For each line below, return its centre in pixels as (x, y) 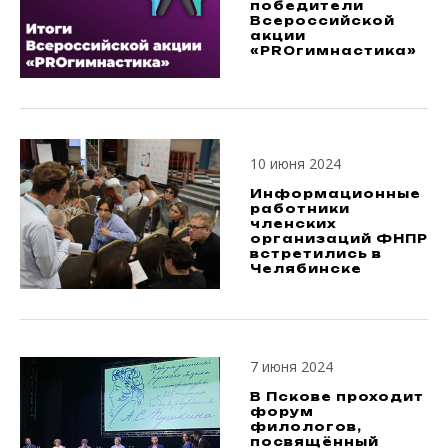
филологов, (306, 426)
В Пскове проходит (337, 396)
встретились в (316, 253)
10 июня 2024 (295, 163)
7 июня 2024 (291, 366)
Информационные (335, 193)
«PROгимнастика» (333, 50)
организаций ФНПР (339, 238)
